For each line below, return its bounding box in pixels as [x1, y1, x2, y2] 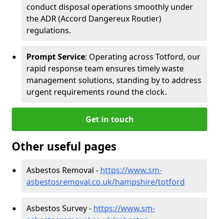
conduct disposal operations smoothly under [26, 1, 193, 12]
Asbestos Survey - [26, 202, 93, 214]
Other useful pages [12, 138, 116, 154]
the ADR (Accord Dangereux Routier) [26, 13, 161, 24]
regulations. [26, 24, 71, 36]
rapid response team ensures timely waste [26, 63, 184, 74]
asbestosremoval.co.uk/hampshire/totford [26, 176, 185, 187]
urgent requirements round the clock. [26, 86, 167, 97]
